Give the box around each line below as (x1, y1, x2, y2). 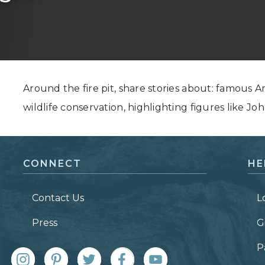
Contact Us (32, 192, 84, 203)
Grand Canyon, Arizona (40, 15, 140, 27)
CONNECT (23, 158, 82, 169)
